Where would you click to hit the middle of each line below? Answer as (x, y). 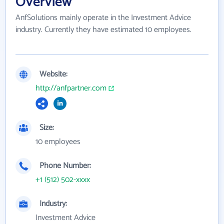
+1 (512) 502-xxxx (63, 179)
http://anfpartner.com (71, 88)
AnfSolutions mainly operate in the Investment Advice (103, 17)
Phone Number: (65, 165)
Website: (53, 74)
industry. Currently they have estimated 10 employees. (103, 29)
